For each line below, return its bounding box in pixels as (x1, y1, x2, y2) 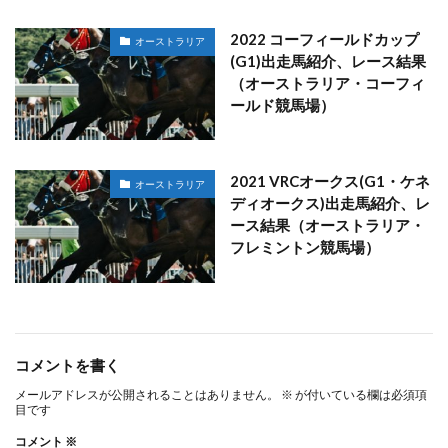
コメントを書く (15, 355, 120, 374)
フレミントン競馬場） (230, 238, 380, 256)
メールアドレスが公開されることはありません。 (15, 386, 279, 402)
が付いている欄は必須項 (293, 386, 427, 402)
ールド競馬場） (230, 95, 335, 114)
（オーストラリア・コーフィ (230, 73, 425, 92)
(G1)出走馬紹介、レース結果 (230, 51, 426, 70)
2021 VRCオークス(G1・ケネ (230, 172, 430, 190)
